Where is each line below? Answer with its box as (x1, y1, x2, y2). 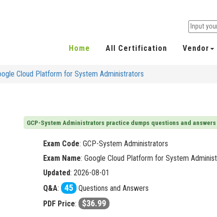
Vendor (183, 44, 209, 53)
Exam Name (43, 154, 81, 163)
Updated (43, 168, 70, 178)
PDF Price (43, 199, 75, 209)
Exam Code (43, 139, 79, 149)
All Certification (106, 44, 167, 53)
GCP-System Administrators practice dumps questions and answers (27, 119, 216, 127)
